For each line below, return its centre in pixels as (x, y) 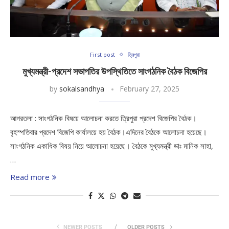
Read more (30, 177)
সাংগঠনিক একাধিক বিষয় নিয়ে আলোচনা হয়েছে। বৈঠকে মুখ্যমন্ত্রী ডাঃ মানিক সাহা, (112, 146)
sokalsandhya (82, 89)
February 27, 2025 (150, 89)
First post (102, 54)
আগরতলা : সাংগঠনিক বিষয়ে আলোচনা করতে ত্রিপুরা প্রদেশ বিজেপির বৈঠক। (104, 118)
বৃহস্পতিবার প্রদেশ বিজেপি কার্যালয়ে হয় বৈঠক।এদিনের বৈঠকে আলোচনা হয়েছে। (109, 132)
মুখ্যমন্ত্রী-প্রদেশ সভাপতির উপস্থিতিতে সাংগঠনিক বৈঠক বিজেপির (114, 71)
